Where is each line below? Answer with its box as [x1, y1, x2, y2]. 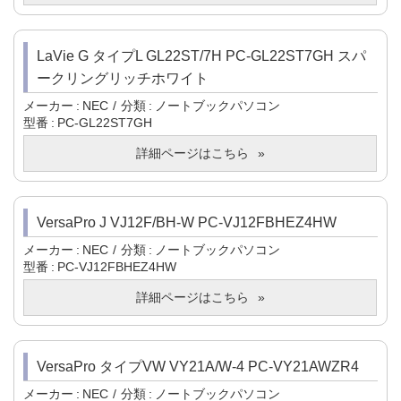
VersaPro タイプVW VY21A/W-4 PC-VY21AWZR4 [37, 359, 359, 375]
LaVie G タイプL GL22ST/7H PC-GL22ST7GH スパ [37, 48, 366, 64]
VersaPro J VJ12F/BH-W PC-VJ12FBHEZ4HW [37, 215, 337, 231]
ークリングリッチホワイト [37, 71, 209, 87]
